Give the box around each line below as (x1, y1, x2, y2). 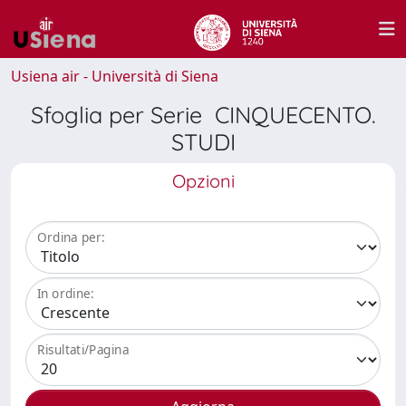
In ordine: (37, 285, 94, 303)
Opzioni (171, 169, 235, 192)
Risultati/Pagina (37, 341, 130, 359)
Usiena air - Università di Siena (11, 66, 218, 86)
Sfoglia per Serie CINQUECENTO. (30, 101, 376, 129)
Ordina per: (37, 228, 105, 246)
